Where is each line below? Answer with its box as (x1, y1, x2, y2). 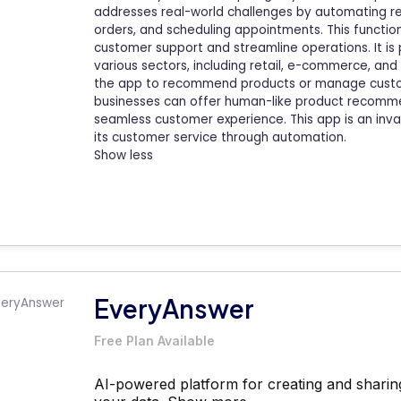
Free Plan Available (94, 333, 215, 349)
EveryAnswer (94, 293, 254, 325)
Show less (94, 146, 153, 164)
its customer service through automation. (94, 128, 346, 146)
